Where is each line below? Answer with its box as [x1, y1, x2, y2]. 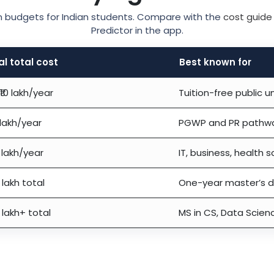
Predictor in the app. [91, 23, 183, 37]
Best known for [179, 55, 251, 68]
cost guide [223, 10, 272, 23]
